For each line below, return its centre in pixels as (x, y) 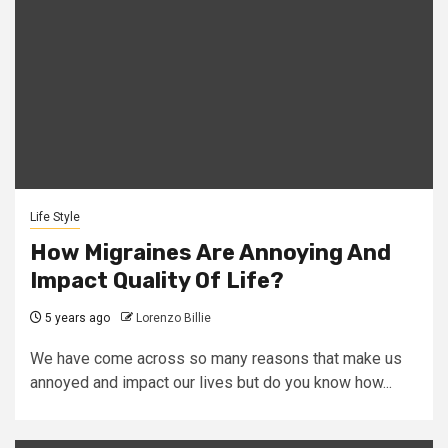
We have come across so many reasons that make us (216, 358)
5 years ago (76, 318)
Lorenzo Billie (173, 318)
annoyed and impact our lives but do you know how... (211, 382)
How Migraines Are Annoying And (210, 252)
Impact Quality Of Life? (157, 280)
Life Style (55, 217)
